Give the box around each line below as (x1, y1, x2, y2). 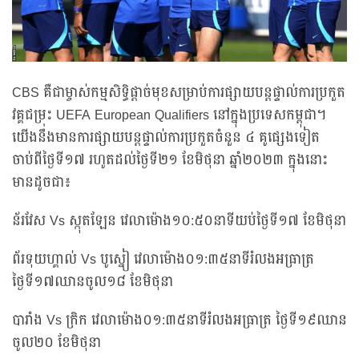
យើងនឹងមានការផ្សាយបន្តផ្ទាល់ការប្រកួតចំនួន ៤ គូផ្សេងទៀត (12, 126, 320, 151)
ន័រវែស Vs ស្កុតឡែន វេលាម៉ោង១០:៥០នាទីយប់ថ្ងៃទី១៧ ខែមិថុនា (12, 209, 346, 234)
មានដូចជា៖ (12, 171, 71, 196)
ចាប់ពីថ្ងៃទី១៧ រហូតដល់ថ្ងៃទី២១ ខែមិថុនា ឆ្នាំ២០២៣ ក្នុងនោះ (12, 148, 328, 173)
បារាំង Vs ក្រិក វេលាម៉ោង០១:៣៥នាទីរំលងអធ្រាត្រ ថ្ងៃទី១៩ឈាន (12, 309, 347, 333)
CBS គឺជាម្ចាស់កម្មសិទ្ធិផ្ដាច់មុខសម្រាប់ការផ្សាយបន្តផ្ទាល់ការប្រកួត (12, 81, 345, 106)
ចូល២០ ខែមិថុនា (12, 331, 101, 356)
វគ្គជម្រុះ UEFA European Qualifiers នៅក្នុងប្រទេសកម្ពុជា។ (12, 103, 326, 128)
